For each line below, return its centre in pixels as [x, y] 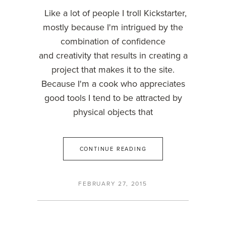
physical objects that [113, 112]
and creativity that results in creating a [113, 55]
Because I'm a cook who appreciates [113, 83]
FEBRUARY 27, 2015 [113, 184]
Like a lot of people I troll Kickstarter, [113, 13]
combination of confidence [113, 41]
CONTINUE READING [113, 149]
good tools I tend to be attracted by [113, 98]
